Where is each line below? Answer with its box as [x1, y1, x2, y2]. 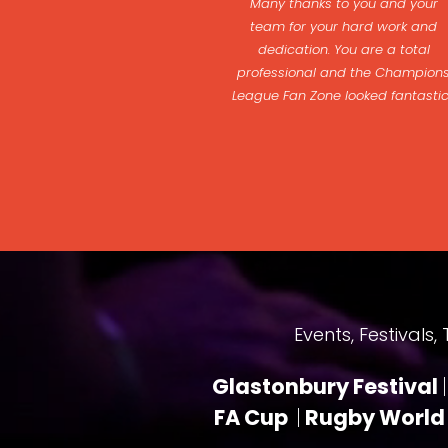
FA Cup [214, 403, 296, 432]
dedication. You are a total [257, 40, 430, 59]
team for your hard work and [250, 17, 438, 36]
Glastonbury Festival [211, 372, 442, 401]
